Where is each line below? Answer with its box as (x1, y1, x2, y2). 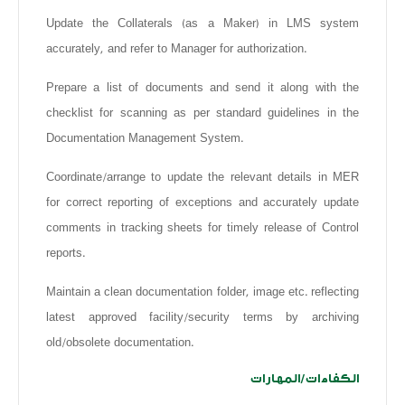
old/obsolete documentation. (46, 336, 193, 349)
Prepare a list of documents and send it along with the (46, 81, 359, 94)
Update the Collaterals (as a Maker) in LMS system (46, 17, 359, 30)
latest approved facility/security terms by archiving (46, 311, 359, 324)
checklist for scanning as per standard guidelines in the (46, 107, 359, 119)
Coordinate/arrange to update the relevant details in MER (46, 171, 359, 184)
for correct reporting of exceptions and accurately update (46, 196, 359, 209)
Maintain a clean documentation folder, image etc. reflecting (46, 286, 359, 298)
